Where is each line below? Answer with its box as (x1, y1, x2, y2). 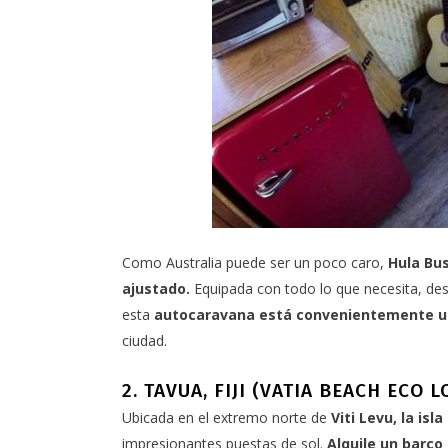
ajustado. (122, 279, 190, 299)
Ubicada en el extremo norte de (122, 408, 327, 428)
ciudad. (122, 331, 167, 351)
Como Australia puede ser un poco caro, (122, 253, 388, 273)
